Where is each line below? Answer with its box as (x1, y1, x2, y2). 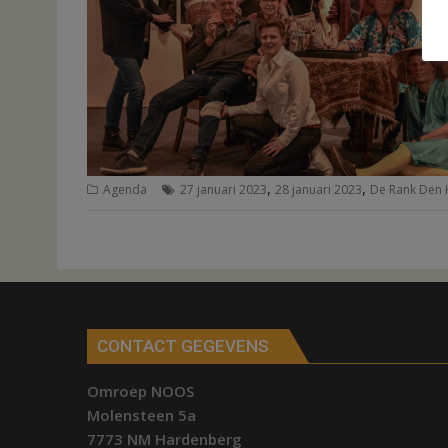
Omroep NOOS (87, 381, 194, 401)
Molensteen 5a (87, 405, 196, 425)
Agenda (103, 181, 147, 199)
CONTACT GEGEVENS (97, 336, 269, 356)
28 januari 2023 (275, 181, 362, 199)
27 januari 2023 (180, 181, 267, 199)
